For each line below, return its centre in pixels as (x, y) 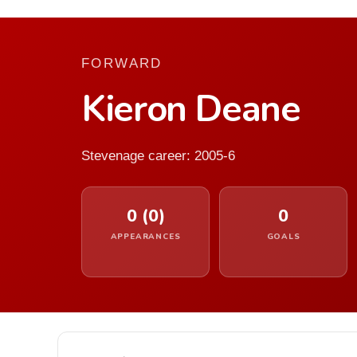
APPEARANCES (145, 236)
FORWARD (122, 63)
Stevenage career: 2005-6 (158, 156)
